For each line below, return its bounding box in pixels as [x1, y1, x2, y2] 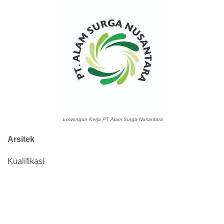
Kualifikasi [7, 157, 44, 165]
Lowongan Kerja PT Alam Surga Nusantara [61, 116, 163, 122]
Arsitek [7, 135, 34, 143]
